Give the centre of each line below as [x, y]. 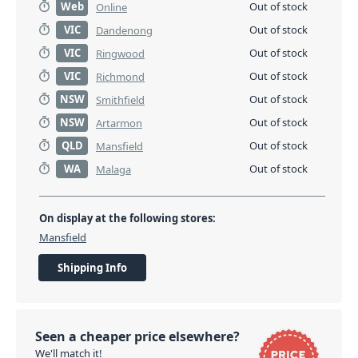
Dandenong [124, 30]
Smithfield [120, 100]
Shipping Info [92, 268]
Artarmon [119, 123]
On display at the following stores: [127, 218]
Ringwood [120, 54]
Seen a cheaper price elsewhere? [137, 336]
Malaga [113, 169]
